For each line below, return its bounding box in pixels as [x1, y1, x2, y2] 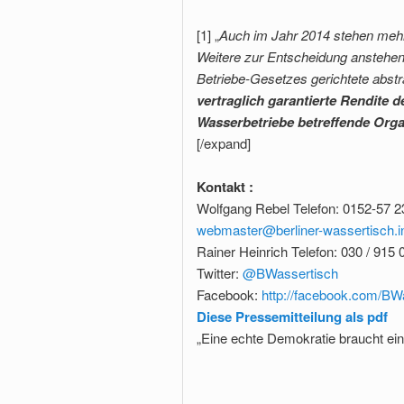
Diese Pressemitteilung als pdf [197, 307, 388, 327]
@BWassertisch [243, 263, 338, 283]
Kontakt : [197, 177, 253, 197]
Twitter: [197, 263, 243, 283]
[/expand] [197, 133, 251, 152]
